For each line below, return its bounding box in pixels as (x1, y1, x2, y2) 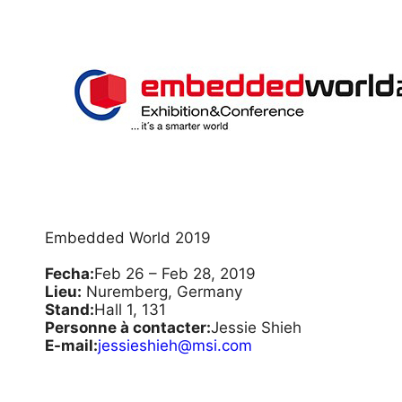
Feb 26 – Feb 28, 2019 (94, 265, 256, 283)
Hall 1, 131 (94, 301, 166, 319)
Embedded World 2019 (45, 229, 211, 247)
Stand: (45, 301, 94, 319)
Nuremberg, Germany (82, 283, 242, 301)
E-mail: (45, 336, 98, 354)
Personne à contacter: (45, 319, 211, 336)
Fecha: (45, 265, 94, 283)
